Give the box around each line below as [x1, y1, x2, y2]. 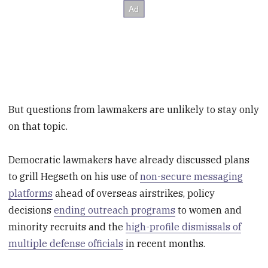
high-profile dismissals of [126, 221, 242, 233]
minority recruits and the [8, 221, 126, 233]
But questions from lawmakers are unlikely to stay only [8, 103, 260, 115]
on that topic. [8, 120, 68, 132]
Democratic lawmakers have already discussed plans [8, 154, 250, 166]
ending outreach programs [54, 204, 176, 217]
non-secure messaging [140, 170, 243, 183]
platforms [8, 187, 53, 200]
